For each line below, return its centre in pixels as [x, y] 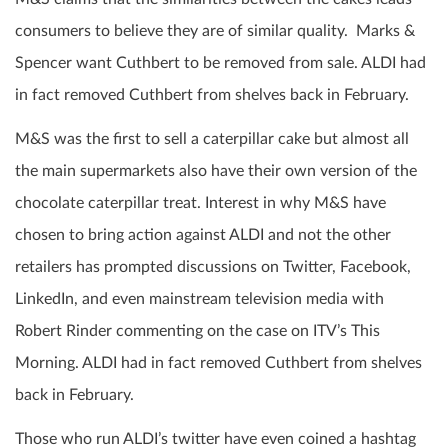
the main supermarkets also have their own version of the [216, 171]
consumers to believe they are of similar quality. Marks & [215, 31]
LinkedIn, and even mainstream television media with [199, 299]
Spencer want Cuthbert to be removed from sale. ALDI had [220, 63]
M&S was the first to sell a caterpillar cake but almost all [212, 139]
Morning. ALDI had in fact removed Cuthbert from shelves [218, 363]
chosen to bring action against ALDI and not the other [203, 235]
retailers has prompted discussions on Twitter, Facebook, [213, 267]
